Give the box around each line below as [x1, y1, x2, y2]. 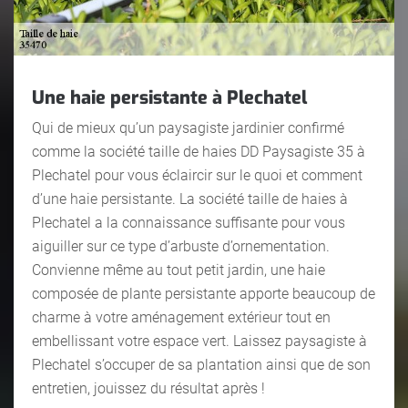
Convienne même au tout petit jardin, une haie [32, 260, 325, 279]
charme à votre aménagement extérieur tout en [32, 308, 331, 326]
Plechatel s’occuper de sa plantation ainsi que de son [32, 355, 371, 373]
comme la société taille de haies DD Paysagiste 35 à [32, 142, 365, 160]
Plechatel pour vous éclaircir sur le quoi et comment [32, 166, 362, 184]
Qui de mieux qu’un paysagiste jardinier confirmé [32, 118, 344, 137]
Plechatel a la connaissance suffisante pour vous [32, 213, 345, 231]
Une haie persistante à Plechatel [32, 85, 307, 110]
